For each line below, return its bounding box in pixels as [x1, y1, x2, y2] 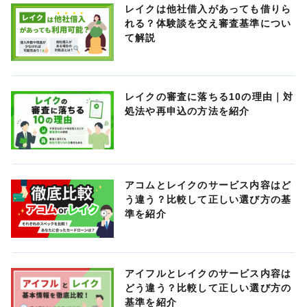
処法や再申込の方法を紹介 [125, 106, 250, 117]
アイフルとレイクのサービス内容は [125, 267, 292, 279]
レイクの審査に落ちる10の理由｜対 [125, 91, 294, 103]
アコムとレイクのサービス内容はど [125, 180, 292, 191]
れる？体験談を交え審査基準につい [125, 17, 292, 29]
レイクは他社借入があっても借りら [125, 3, 292, 14]
